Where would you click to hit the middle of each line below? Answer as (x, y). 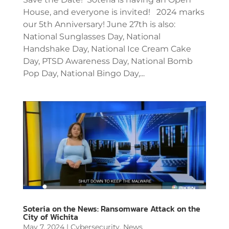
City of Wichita (50, 217)
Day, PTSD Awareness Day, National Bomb (108, 61)
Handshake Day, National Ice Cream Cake (107, 49)
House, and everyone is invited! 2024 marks (113, 12)
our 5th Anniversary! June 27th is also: (99, 24)
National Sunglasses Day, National (91, 36)
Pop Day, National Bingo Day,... (84, 73)
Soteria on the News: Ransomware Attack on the (111, 209)
